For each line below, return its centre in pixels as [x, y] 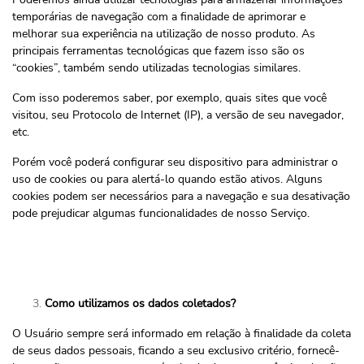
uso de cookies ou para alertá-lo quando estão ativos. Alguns [167, 179]
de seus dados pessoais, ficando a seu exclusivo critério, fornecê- [176, 351]
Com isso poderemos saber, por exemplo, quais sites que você [169, 98]
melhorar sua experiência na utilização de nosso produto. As [164, 34]
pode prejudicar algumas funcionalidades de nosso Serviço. [161, 213]
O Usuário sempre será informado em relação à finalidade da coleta [182, 334]
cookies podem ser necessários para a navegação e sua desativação [181, 196]
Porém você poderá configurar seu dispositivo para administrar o [175, 162]
